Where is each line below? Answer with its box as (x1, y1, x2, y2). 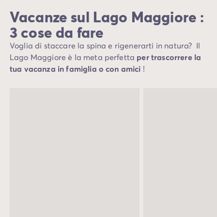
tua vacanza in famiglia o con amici (10, 63, 143, 74)
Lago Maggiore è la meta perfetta (10, 52, 137, 62)
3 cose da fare (10, 22, 104, 42)
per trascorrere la (137, 52, 201, 62)
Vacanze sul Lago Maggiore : (10, 7, 204, 26)
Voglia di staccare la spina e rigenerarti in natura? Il (10, 40, 200, 50)
